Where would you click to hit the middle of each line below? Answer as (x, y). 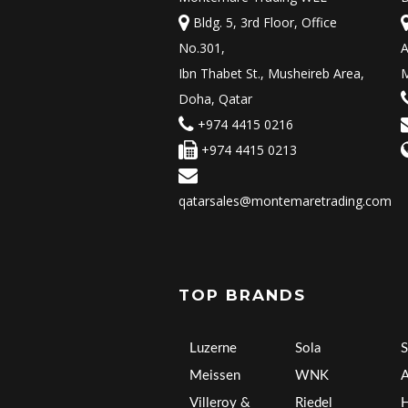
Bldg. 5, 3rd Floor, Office (263, 23)
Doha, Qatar (215, 99)
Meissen (215, 376)
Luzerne (213, 349)
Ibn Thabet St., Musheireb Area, (271, 74)
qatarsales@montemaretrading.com (285, 201)
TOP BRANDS (242, 296)
